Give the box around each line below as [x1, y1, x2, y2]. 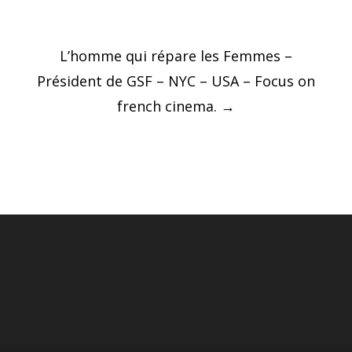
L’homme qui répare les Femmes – [60, 46, 292, 65]
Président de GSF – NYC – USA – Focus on [37, 71, 315, 90]
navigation [35, 58, 152, 88]
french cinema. [117, 97, 221, 115]
